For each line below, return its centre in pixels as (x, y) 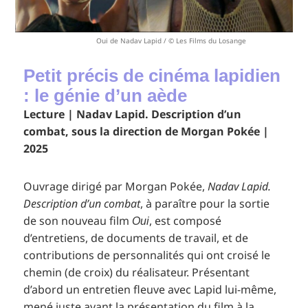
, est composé (186, 221)
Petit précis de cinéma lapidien (152, 76)
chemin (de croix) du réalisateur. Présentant (137, 273)
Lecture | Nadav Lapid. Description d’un (133, 114)
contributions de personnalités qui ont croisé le (147, 255)
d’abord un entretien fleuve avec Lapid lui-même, (150, 290)
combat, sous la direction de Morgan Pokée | (146, 132)
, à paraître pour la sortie (205, 204)
